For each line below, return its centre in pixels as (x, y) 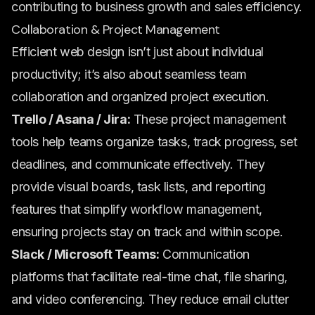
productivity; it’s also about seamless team (129, 74)
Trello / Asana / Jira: (71, 119)
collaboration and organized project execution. (140, 97)
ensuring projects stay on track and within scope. (147, 232)
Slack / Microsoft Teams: (85, 254)
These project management (208, 119)
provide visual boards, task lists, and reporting (139, 187)
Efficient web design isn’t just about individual (137, 52)
